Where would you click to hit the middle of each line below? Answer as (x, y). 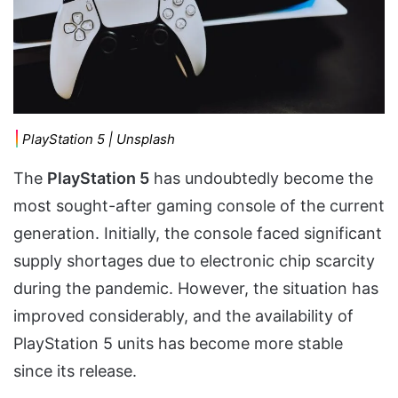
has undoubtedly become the (261, 179)
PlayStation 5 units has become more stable (178, 344)
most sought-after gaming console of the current (199, 206)
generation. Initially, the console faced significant (198, 234)
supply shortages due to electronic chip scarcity (194, 261)
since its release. (75, 371)
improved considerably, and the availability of (183, 316)
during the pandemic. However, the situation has (196, 289)
